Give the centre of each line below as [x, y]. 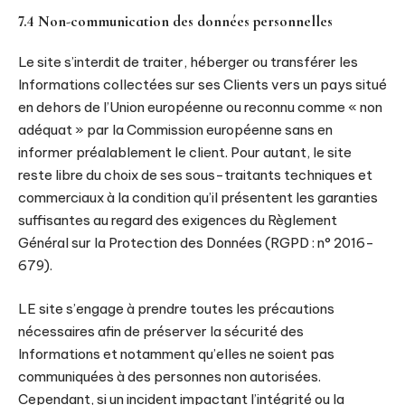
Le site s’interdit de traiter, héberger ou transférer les [188, 62]
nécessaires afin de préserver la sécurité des [161, 331]
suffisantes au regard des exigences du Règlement [178, 220]
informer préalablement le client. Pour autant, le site [185, 152]
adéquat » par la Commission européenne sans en [175, 130]
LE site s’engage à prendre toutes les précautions [176, 308]
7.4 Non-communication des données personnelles [175, 21]
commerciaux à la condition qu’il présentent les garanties [198, 198]
